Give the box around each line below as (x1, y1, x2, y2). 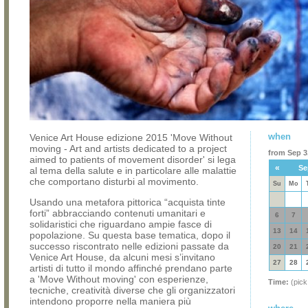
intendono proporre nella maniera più (30, 296, 191, 307)
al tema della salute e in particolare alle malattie (30, 165, 236, 176)
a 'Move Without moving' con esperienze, (30, 274, 208, 285)
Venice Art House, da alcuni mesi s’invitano (30, 252, 215, 263)
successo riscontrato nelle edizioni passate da (30, 241, 229, 252)
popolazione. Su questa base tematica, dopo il (30, 230, 230, 241)
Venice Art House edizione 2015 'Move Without (30, 132, 232, 143)
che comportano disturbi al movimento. (30, 176, 199, 187)
